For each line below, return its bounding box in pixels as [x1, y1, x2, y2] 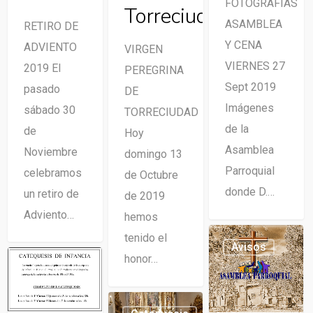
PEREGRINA [124, 64, 184, 78]
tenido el [124, 231, 167, 245]
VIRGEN [124, 43, 163, 57]
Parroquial [224, 164, 275, 178]
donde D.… [224, 185, 275, 199]
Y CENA [224, 38, 262, 52]
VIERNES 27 [224, 59, 285, 73]
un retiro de [23, 187, 79, 201]
